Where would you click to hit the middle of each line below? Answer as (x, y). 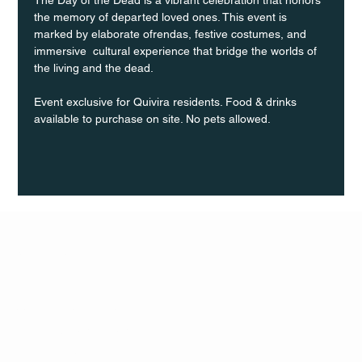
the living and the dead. (94, 67)
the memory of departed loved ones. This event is (162, 17)
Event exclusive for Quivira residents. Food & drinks (167, 101)
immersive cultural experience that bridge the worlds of (177, 51)
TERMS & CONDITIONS (77, 330)
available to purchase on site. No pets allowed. (153, 118)
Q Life (45, 245)
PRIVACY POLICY (61, 352)
